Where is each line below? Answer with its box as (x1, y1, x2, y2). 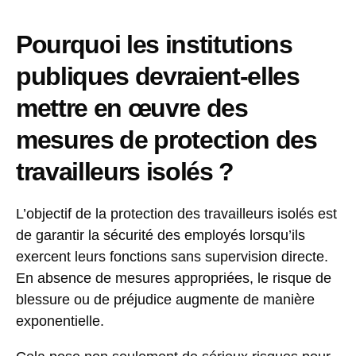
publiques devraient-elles (16, 62, 300, 91)
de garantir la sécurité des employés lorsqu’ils (16, 227, 305, 244)
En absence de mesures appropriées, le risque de (16, 270, 331, 287)
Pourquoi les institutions (16, 30, 292, 60)
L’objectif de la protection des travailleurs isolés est (16, 206, 337, 222)
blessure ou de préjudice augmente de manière (16, 292, 315, 308)
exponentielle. (16, 313, 104, 330)
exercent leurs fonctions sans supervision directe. (16, 249, 328, 265)
